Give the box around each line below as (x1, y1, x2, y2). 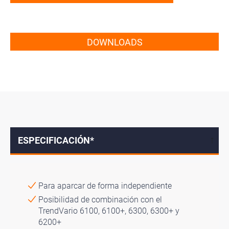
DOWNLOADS (86, 37, 143, 48)
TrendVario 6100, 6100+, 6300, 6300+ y (38, 206, 179, 216)
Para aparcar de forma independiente (38, 181, 172, 191)
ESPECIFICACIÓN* (18, 135, 94, 146)
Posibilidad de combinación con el (38, 195, 162, 205)
